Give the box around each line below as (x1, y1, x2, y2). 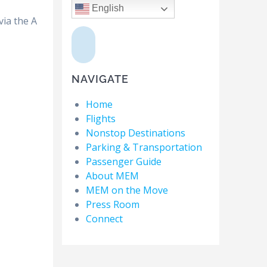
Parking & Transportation (85, 141, 202, 154)
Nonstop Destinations (85, 126, 185, 140)
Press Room (85, 198, 139, 212)
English (89, 3, 124, 14)
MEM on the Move (85, 184, 168, 197)
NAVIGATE (71, 73, 129, 86)
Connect (85, 212, 123, 226)
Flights (85, 112, 116, 126)
